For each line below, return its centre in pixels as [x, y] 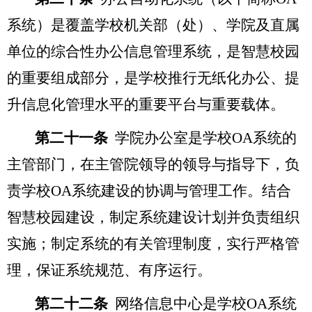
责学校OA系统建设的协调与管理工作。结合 [149, 190]
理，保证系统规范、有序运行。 [109, 270]
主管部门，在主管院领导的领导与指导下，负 [153, 164]
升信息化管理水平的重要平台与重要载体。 [146, 104]
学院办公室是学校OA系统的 [206, 138]
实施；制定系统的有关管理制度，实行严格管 [153, 243]
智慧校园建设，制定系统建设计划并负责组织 [153, 217]
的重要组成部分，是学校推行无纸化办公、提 [153, 78]
